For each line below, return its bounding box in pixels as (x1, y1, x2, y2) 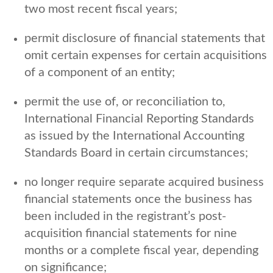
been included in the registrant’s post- (24, 210, 226, 222)
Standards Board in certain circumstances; (24, 146, 248, 159)
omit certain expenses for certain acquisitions (24, 49, 267, 62)
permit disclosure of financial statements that (24, 32, 265, 44)
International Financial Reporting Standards (24, 112, 254, 125)
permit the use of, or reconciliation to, (24, 95, 225, 108)
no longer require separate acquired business (24, 175, 264, 188)
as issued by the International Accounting (24, 129, 244, 142)
